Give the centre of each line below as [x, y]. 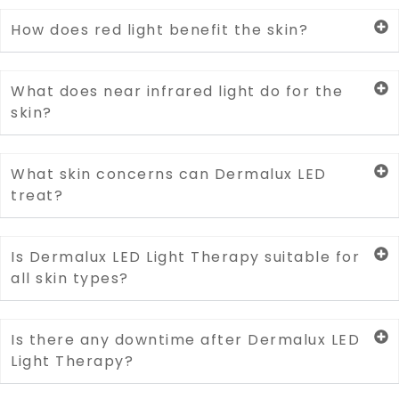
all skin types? [70, 278]
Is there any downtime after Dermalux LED [185, 339]
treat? [37, 195]
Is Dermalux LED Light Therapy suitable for [185, 256]
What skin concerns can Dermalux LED [169, 174]
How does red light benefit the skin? [159, 29]
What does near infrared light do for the [177, 91]
